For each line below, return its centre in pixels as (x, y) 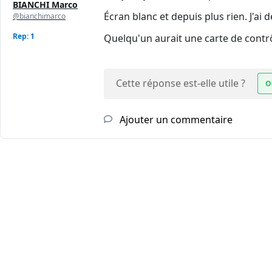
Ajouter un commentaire (175, 120)
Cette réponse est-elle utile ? (181, 83)
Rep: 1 (24, 36)
